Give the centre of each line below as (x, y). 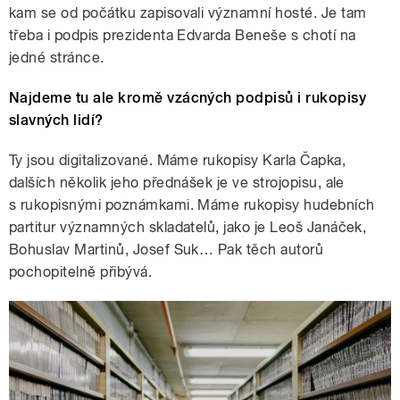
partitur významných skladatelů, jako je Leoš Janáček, (188, 227)
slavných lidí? (56, 120)
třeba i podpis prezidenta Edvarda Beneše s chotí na (183, 35)
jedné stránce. (57, 57)
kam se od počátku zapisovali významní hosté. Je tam (188, 12)
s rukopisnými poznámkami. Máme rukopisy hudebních (192, 204)
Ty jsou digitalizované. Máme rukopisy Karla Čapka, (178, 160)
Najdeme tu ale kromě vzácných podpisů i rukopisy (188, 97)
